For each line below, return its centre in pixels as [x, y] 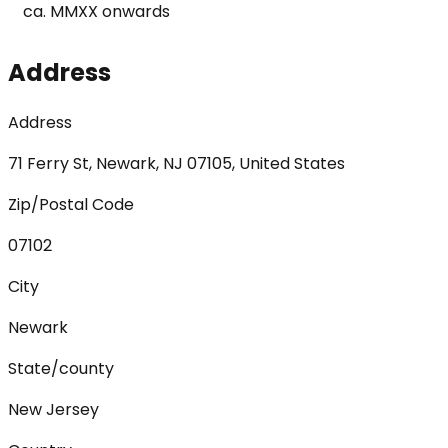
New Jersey [53, 409]
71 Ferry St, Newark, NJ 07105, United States [176, 163]
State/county [61, 368]
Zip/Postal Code [71, 204]
